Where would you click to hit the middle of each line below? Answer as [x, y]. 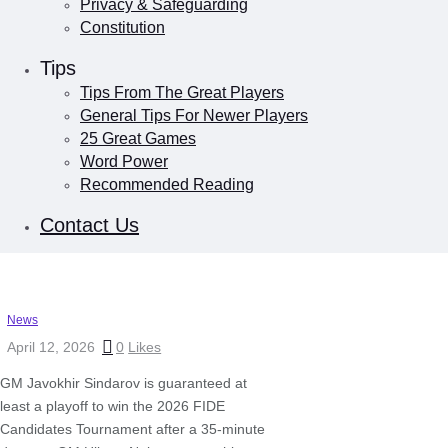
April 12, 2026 [51, 346]
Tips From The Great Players [182, 93]
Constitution [122, 28]
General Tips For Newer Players [194, 116]
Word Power [124, 162]
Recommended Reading [167, 185]
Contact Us [89, 225]
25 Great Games [138, 139]
